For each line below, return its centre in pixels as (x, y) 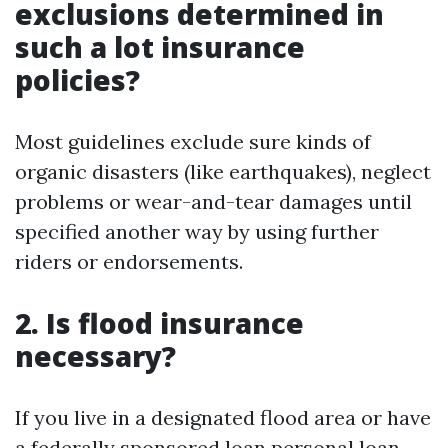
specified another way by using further (197, 231)
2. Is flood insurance (159, 323)
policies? (77, 80)
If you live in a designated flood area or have (223, 417)
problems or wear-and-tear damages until (213, 201)
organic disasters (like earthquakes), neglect (223, 171)
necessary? (95, 356)
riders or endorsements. (129, 261)
